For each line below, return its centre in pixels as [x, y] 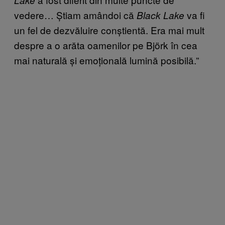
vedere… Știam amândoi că [75, 15]
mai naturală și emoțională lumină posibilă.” [106, 60]
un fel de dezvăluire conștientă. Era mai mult [109, 30]
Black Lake [162, 15]
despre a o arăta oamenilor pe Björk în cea [106, 45]
